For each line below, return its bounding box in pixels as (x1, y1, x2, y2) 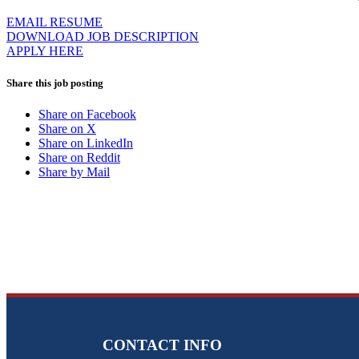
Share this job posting (6, 76, 103, 89)
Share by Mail (38, 164, 110, 179)
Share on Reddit (38, 150, 120, 164)
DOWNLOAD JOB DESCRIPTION (6, 30, 199, 44)
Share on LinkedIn (38, 135, 133, 150)
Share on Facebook (38, 107, 136, 121)
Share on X (38, 121, 96, 135)
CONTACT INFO (103, 336, 222, 353)
